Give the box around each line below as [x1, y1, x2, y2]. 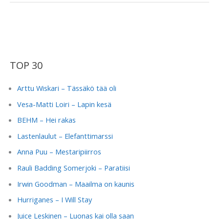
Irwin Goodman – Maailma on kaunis [17, 178, 134, 189]
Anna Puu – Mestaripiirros [17, 147, 101, 157]
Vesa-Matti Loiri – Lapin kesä [17, 99, 111, 109]
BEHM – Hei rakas [17, 115, 76, 125]
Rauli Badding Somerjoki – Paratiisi [17, 163, 130, 173]
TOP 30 [10, 58, 43, 72]
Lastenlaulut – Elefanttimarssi [17, 131, 113, 141]
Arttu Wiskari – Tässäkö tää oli [17, 83, 116, 93]
